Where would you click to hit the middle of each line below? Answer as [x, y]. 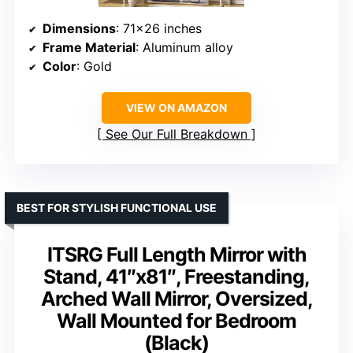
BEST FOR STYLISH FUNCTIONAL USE [117, 207]
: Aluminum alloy [184, 47]
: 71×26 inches [159, 28]
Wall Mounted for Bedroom [176, 320]
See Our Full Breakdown [176, 134]
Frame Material [89, 47]
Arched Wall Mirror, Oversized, [176, 298]
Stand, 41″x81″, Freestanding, [176, 276]
